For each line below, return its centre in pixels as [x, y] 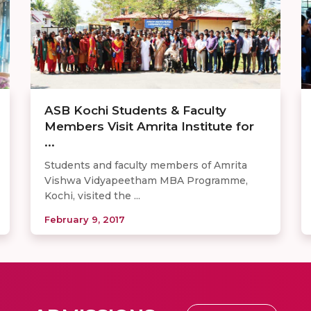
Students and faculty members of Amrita [146, 165]
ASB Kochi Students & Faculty [135, 110]
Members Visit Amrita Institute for [149, 126]
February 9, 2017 [85, 219]
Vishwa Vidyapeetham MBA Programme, [146, 180]
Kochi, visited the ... [92, 195]
